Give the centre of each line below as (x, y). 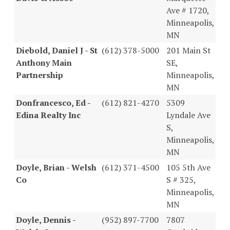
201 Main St (189, 50)
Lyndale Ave (188, 115)
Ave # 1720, (188, 10)
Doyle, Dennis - (46, 219)
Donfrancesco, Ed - (53, 102)
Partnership (40, 75)
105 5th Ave (188, 167)
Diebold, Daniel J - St (57, 50)
